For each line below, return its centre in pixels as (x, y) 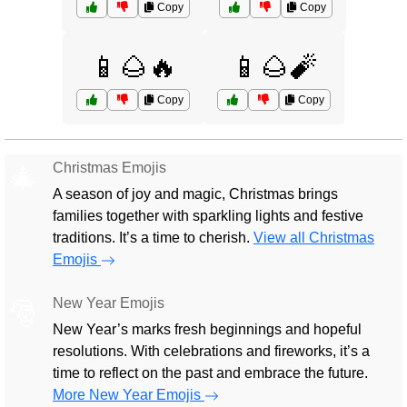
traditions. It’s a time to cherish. (153, 238)
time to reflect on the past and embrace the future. (210, 373)
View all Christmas (314, 238)
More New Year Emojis (129, 395)
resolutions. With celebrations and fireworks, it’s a (211, 351)
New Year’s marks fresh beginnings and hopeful (207, 329)
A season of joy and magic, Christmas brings (195, 194)
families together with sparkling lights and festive (208, 216)
